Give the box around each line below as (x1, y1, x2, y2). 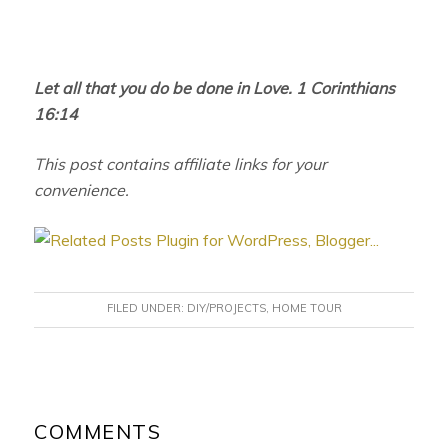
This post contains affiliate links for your (34, 153, 328, 174)
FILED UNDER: (106, 300, 187, 315)
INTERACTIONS (3, 413, 186, 442)
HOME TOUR (271, 300, 342, 315)
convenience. (34, 179, 134, 200)
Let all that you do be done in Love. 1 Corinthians (34, 77, 396, 98)
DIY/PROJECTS (186, 300, 266, 315)
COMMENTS (34, 418, 162, 444)
